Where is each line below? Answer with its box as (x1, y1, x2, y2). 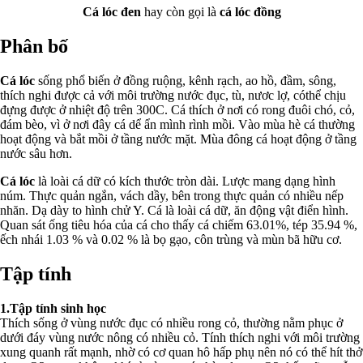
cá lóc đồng (219, 5, 281, 19)
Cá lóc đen (82, 5, 141, 19)
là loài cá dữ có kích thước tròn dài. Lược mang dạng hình (35, 174, 335, 189)
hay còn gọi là (140, 5, 220, 19)
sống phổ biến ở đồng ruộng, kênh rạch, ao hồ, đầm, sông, (35, 74, 336, 88)
